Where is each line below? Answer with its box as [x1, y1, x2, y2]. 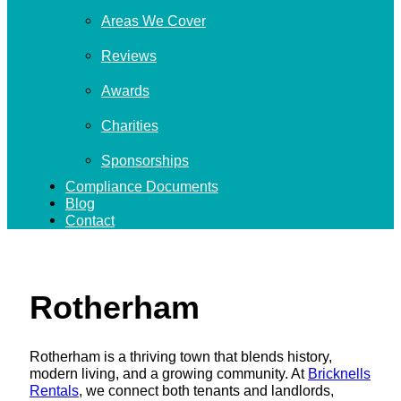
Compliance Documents [64, 178, 218, 195]
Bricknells [307, 364, 371, 381]
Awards [100, 82, 149, 99]
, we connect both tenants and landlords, [78, 381, 334, 398]
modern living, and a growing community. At [29, 364, 308, 381]
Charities [100, 117, 158, 134]
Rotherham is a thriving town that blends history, [29, 347, 332, 364]
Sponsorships [100, 152, 189, 169]
